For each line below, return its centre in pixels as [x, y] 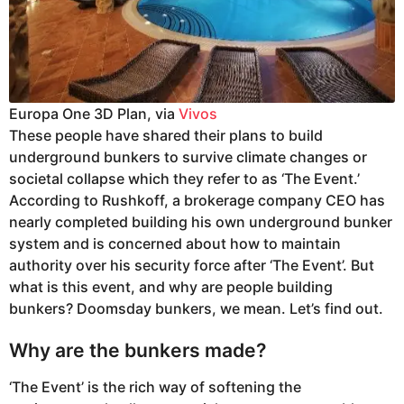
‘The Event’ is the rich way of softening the [155, 386]
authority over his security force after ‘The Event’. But [192, 265]
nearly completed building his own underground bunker [201, 222]
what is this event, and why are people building [171, 287]
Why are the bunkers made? [138, 351]
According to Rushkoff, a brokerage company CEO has [197, 200]
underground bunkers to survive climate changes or [188, 157]
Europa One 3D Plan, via [94, 114]
